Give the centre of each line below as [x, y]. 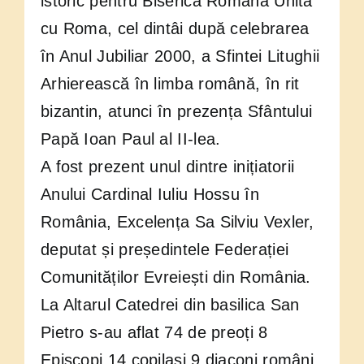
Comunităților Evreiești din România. [175, 277]
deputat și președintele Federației [165, 250]
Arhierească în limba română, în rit [170, 84]
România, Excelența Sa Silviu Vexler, [177, 222]
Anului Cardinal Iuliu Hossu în [149, 195]
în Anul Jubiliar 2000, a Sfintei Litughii [180, 56]
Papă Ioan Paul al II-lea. [130, 139]
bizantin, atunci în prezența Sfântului [176, 112]
